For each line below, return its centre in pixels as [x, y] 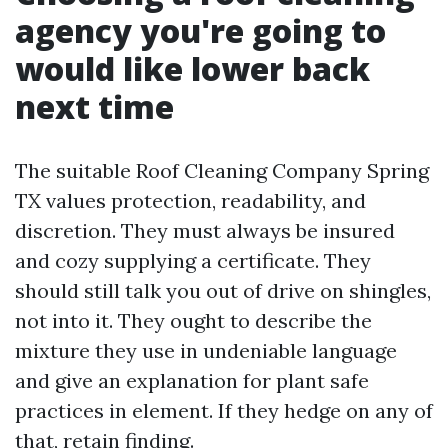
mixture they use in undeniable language [206, 350]
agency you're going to [200, 30]
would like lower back [192, 68]
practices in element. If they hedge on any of [224, 410]
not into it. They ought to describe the [193, 320]
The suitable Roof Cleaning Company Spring [222, 170]
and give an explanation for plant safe [192, 380]
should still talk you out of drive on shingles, [223, 290]
